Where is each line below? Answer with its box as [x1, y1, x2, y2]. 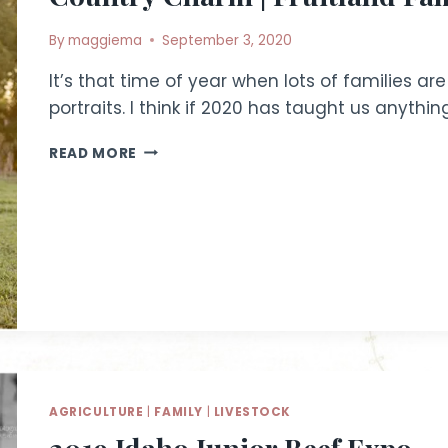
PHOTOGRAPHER [136, 243, 263, 263]
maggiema [68, 30, 143, 50]
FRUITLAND [136, 201, 220, 221]
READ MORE [49, 143, 138, 163]
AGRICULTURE [49, 404, 144, 420]
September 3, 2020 [162, 30, 293, 50]
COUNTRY [136, 138, 211, 158]
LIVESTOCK [213, 404, 292, 420]
